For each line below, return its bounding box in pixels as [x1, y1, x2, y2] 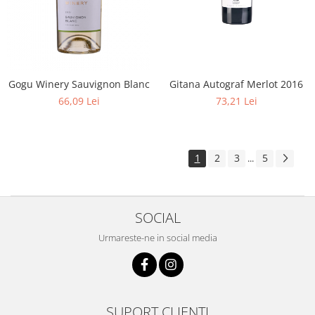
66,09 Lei [58, 94, 100, 108]
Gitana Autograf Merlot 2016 [169, 77, 303, 91]
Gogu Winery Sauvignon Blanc [8, 77, 150, 91]
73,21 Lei [215, 94, 257, 108]
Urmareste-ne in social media [98, 231, 217, 244]
